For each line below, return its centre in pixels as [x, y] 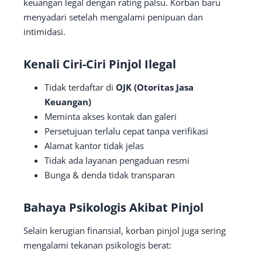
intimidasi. [44, 31]
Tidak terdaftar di [80, 87]
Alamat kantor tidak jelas [94, 145]
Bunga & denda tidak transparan [110, 175]
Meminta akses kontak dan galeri [111, 116]
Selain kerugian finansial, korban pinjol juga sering [125, 230]
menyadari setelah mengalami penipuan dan [113, 17]
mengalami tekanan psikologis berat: [97, 245]
